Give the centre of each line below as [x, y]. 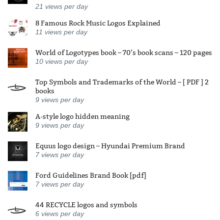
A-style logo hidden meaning [82, 116]
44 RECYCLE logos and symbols [86, 205]
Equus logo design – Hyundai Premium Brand [110, 146]
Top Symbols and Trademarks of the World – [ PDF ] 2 [122, 82]
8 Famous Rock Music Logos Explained [98, 23]
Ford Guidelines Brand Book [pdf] [91, 175]
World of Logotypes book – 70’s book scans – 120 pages [124, 52]
